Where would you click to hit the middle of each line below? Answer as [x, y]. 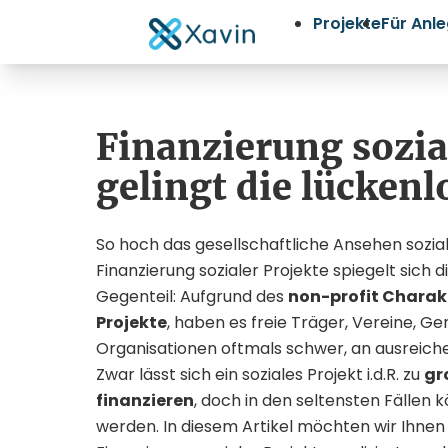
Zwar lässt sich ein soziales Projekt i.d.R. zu [260, 374]
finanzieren [145, 400]
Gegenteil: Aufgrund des [192, 296]
